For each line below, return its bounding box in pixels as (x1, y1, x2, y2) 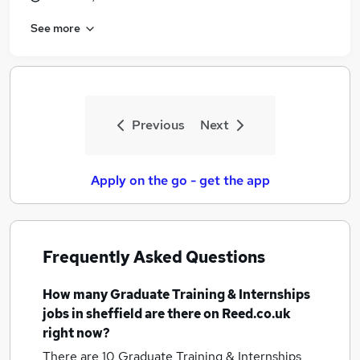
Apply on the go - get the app (90, 172, 270, 189)
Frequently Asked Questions (43, 247, 265, 268)
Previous (131, 117, 185, 133)
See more (31, 20, 80, 35)
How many (43, 286, 110, 303)
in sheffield (72, 305, 142, 322)
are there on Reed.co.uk (142, 305, 291, 322)
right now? (43, 325, 110, 342)
